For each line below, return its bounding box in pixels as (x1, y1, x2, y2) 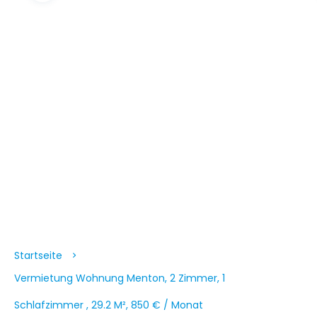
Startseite (14, 248, 62, 263)
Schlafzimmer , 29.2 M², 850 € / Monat (14, 298, 203, 313)
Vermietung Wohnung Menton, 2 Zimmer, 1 (14, 271, 225, 286)
